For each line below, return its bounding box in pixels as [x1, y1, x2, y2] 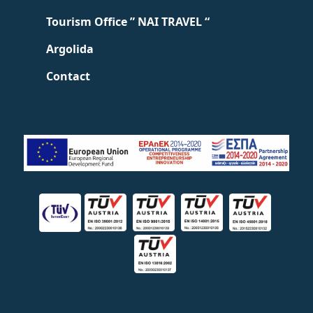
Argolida [46, 41, 94, 57]
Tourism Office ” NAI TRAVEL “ [46, 14, 210, 29]
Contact [46, 68, 91, 84]
